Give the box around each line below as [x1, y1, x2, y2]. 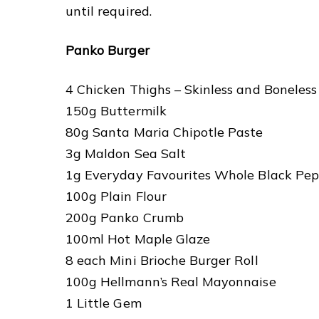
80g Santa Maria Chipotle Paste [66, 123, 263, 140]
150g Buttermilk [66, 102, 167, 119]
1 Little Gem [66, 294, 142, 311]
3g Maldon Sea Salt [66, 145, 186, 162]
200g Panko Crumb [66, 209, 184, 226]
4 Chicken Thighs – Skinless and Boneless [66, 80, 317, 98]
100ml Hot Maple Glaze [66, 230, 211, 247]
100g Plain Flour [66, 187, 167, 204]
